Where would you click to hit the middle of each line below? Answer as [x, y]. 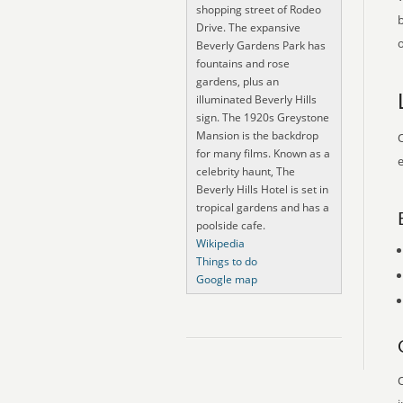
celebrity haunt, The [246, 171]
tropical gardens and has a [263, 207]
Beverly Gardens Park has [261, 45]
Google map [227, 279]
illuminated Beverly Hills [256, 99]
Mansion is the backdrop [257, 135]
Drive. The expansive [248, 27]
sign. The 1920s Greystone [263, 117]
